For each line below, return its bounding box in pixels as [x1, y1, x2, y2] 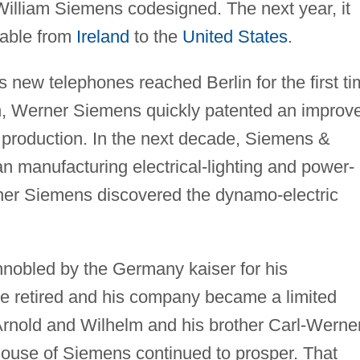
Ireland [76, 26, 129, 47]
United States [182, 26, 288, 47]
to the [129, 26, 182, 47]
